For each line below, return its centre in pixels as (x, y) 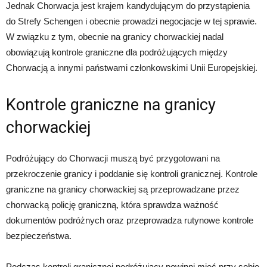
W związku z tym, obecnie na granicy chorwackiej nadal (115, 37)
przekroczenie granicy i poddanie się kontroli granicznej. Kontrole (132, 174)
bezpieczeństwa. (39, 236)
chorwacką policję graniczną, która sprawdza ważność (112, 205)
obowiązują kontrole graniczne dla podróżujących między (117, 52)
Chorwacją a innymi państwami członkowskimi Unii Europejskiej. (132, 68)
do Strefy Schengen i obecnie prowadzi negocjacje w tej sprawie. (131, 21)
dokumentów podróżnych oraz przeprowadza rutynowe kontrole (130, 221)
